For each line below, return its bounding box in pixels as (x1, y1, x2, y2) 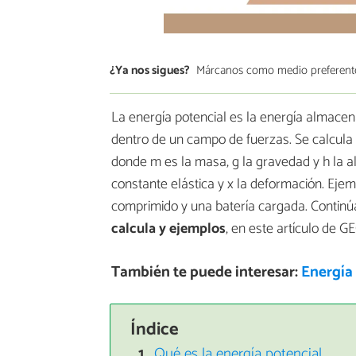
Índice (130, 314, 179, 344)
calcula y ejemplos (111, 217, 226, 242)
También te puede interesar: (110, 260, 301, 285)
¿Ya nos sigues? (110, 60, 190, 80)
